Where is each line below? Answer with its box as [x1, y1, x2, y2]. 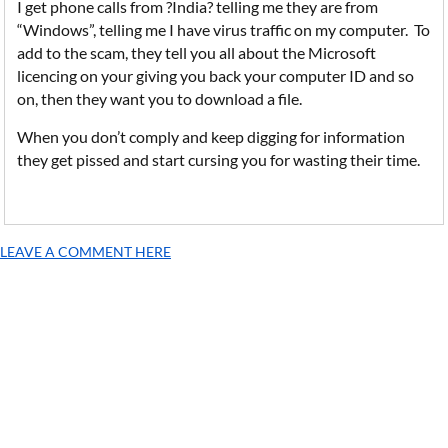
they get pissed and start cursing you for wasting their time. [17, 150, 421, 169]
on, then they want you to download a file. [17, 89, 303, 108]
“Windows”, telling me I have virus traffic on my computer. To [17, 20, 431, 39]
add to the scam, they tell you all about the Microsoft [17, 43, 377, 62]
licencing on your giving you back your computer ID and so [17, 66, 415, 85]
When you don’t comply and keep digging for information [17, 127, 406, 146]
